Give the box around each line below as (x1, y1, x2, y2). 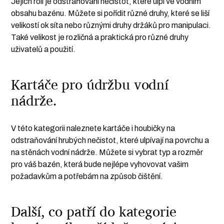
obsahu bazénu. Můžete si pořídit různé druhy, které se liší (11, 9, 210, 18)
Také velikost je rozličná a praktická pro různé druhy (11, 33, 189, 42)
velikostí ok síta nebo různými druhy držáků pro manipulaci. (11, 21, 211, 30)
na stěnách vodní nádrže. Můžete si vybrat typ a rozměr (11, 148, 203, 157)
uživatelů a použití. (11, 45, 76, 54)
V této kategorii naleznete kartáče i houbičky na (11, 124, 175, 133)
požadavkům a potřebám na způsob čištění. (11, 172, 163, 181)
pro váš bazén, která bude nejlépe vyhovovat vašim (11, 160, 189, 169)
